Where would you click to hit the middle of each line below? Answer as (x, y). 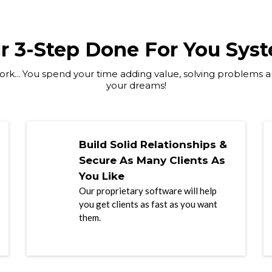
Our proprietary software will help (148, 191)
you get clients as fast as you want (148, 204)
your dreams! (136, 85)
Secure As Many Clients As (152, 160)
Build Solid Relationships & (153, 144)
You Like (102, 176)
